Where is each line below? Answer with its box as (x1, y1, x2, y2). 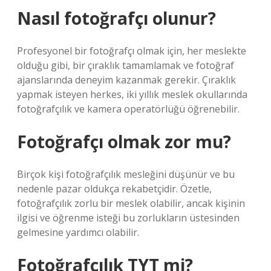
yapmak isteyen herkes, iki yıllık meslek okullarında (17, 88, 247, 101)
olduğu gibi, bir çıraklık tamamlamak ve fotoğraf (17, 59, 234, 72)
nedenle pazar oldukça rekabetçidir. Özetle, (17, 182, 212, 195)
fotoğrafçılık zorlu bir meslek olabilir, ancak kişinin (17, 197, 245, 210)
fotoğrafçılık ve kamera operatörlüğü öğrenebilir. (17, 102, 240, 116)
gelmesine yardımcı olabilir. (17, 226, 139, 239)
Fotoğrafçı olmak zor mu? (17, 130, 231, 153)
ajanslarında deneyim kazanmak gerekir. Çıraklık (17, 73, 236, 87)
